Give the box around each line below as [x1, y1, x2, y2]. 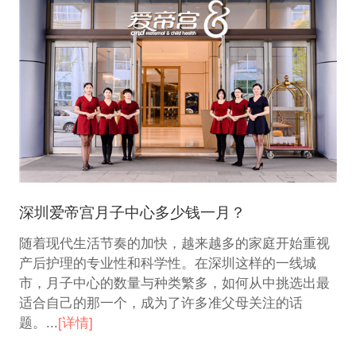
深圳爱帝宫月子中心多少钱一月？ [18, 203, 246, 221]
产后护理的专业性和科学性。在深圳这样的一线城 [18, 256, 316, 272]
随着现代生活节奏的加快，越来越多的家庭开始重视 [18, 236, 330, 252]
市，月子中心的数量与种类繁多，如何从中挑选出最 [18, 276, 330, 292]
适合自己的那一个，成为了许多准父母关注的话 [18, 296, 303, 311]
